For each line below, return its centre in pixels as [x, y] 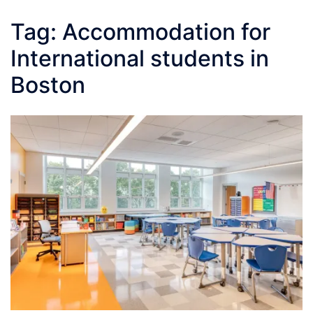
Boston [48, 85]
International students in [140, 58]
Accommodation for [166, 32]
